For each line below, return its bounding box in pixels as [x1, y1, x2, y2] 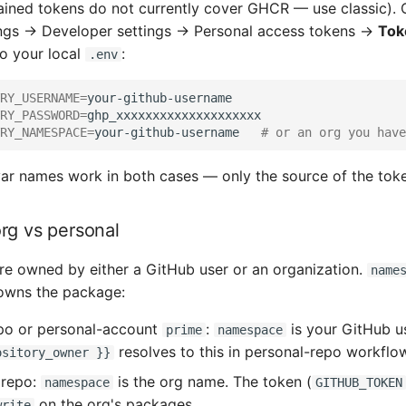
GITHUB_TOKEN [315, 375, 402, 390]
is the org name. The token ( [113, 372, 312, 391]
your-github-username [94, 124, 239, 140]
